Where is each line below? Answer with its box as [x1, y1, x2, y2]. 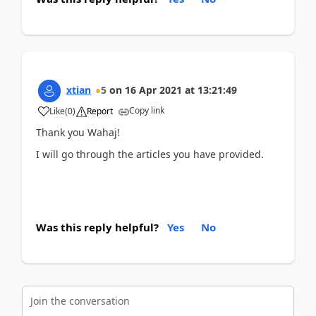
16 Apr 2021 [125, 83, 182, 97]
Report [87, 105, 113, 117]
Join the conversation [30, 293, 130, 308]
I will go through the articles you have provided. [36, 147, 264, 161]
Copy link [129, 104, 164, 116]
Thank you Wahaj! [36, 126, 120, 139]
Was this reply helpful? [36, 220, 159, 234]
